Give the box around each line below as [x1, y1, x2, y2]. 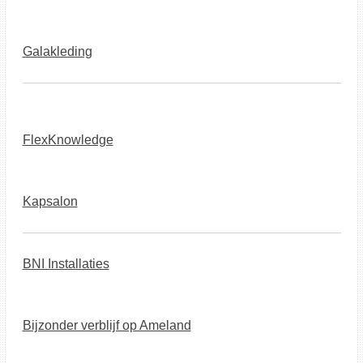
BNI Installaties [22, 257, 109, 271]
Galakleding [22, 45, 92, 58]
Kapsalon [22, 194, 78, 208]
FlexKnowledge [22, 133, 113, 147]
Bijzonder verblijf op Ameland [22, 318, 191, 332]
